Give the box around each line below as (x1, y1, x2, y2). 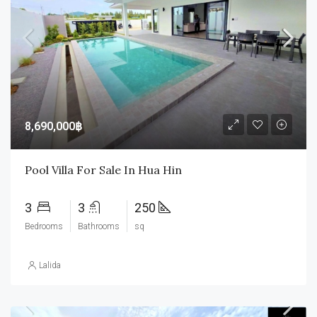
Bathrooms (78, 221, 120, 231)
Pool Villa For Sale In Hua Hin (25, 162, 182, 177)
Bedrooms (25, 221, 63, 231)
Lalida (39, 260, 61, 270)
